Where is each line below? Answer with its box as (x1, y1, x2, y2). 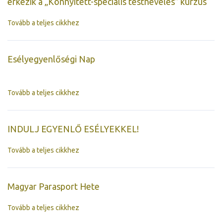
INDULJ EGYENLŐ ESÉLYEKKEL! (7, 123, 139, 134)
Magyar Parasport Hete (7, 181, 100, 191)
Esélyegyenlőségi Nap (7, 54, 95, 64)
